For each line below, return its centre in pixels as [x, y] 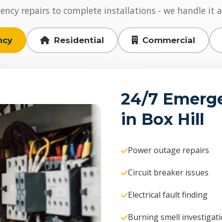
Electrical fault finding [168, 195]
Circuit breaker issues [168, 172]
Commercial [169, 40]
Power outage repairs [168, 150]
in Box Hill [163, 119]
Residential [79, 40]
